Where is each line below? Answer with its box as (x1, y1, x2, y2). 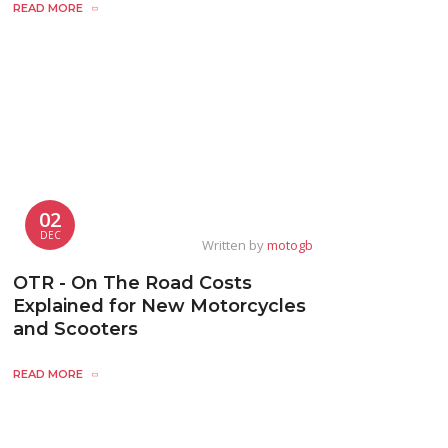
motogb (267, 236, 313, 255)
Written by (202, 236, 267, 255)
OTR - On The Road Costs (13, 272, 252, 295)
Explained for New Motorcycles (13, 295, 306, 318)
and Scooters (13, 318, 138, 341)
